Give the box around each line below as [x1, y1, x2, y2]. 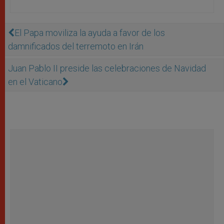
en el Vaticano [8, 76, 62, 87]
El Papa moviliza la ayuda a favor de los [14, 27, 165, 38]
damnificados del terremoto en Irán [8, 40, 143, 51]
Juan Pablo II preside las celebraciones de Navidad [8, 62, 206, 73]
